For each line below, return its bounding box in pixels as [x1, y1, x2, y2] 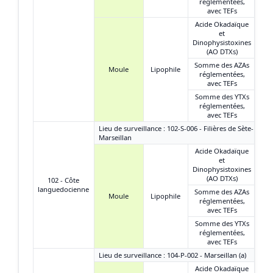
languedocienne [38, 184, 89, 194]
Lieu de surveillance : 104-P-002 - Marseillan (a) [99, 250, 246, 260]
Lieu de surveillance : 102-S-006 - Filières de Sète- [99, 123, 253, 133]
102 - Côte [48, 175, 79, 185]
